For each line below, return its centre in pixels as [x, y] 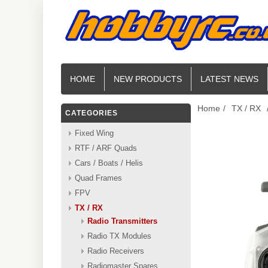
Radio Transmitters [122, 221]
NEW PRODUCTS [148, 79]
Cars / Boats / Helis [109, 163]
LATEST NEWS [229, 79]
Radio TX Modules [119, 236]
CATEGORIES [92, 113]
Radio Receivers [116, 251]
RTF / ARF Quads [106, 148]
